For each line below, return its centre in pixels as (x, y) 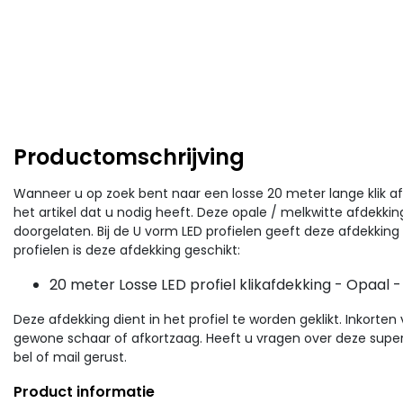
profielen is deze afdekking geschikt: (127, 251)
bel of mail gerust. (74, 358)
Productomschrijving (129, 157)
